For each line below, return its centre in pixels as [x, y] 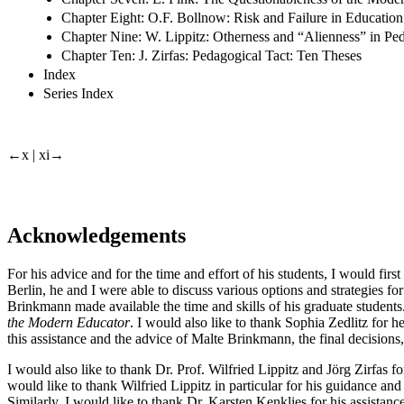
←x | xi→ [36, 154]
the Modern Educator [69, 322]
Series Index [78, 93]
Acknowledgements [96, 235]
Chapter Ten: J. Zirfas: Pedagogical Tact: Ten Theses [211, 55]
